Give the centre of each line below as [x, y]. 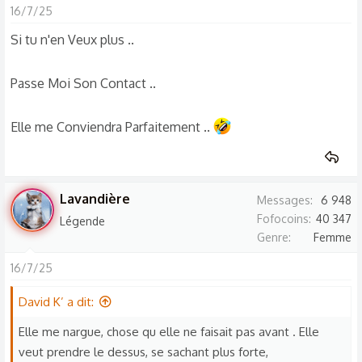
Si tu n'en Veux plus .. [72, 40]
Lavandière [95, 199]
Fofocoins [283, 219]
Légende [82, 221]
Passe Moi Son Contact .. [83, 83]
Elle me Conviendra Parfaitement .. [112, 127]
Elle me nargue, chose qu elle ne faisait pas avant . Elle [169, 332]
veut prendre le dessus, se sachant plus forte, [143, 352]
